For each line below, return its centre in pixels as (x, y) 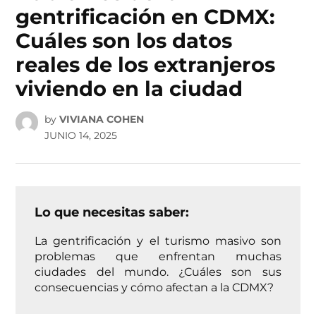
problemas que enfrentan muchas (158, 256)
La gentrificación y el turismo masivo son (158, 240)
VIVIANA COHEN (101, 119)
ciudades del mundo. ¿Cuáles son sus (158, 271)
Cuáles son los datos (124, 41)
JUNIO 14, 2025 (80, 135)
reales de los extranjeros (146, 65)
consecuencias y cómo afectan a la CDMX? (154, 287)
